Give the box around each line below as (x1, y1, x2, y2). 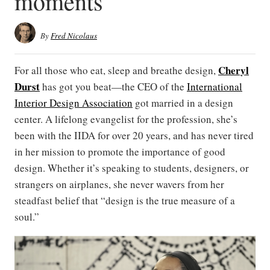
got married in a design (133, 96, 233, 110)
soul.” (14, 210, 39, 224)
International (187, 80, 242, 93)
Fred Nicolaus (51, 30, 97, 41)
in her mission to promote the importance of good (14, 145, 225, 159)
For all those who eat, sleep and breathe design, (14, 63, 218, 77)
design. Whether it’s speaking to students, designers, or (14, 161, 249, 175)
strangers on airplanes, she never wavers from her (14, 177, 224, 191)
